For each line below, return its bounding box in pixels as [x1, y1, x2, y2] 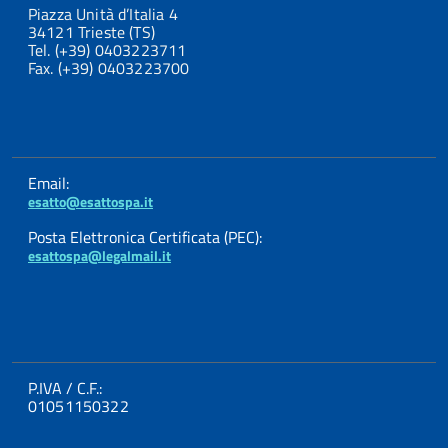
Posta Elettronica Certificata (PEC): [28, 224, 262, 249]
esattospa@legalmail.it [28, 244, 171, 266]
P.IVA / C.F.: [28, 375, 102, 400]
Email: [28, 170, 69, 195]
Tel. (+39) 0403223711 [28, 37, 187, 62]
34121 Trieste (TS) [28, 19, 155, 44]
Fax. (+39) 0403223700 [28, 55, 190, 80]
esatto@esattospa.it [28, 190, 153, 212]
